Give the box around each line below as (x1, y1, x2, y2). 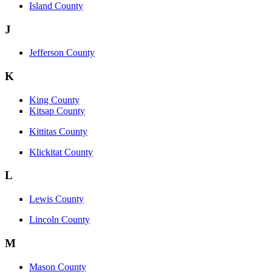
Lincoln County (29, 214, 90, 225)
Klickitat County (29, 146, 93, 157)
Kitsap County (29, 105, 85, 116)
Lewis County (29, 194, 84, 205)
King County (29, 94, 80, 105)
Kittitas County (29, 126, 87, 137)
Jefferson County (29, 47, 95, 58)
